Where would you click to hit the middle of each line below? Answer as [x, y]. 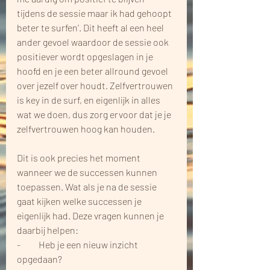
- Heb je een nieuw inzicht [78, 244]
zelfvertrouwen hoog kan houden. [86, 128]
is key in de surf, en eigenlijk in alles [89, 99]
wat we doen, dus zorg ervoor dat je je [95, 114]
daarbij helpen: [48, 230]
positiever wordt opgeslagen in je [86, 56]
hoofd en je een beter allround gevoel [93, 71]
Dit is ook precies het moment [80, 157]
